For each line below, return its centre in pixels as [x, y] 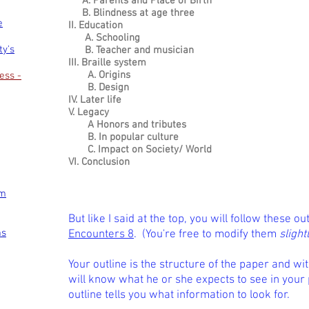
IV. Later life [95, 100]
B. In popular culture [123, 137]
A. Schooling [104, 38]
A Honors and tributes [127, 125]
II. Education [96, 26]
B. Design [99, 88]
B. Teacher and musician [131, 50]
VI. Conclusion [99, 162]
